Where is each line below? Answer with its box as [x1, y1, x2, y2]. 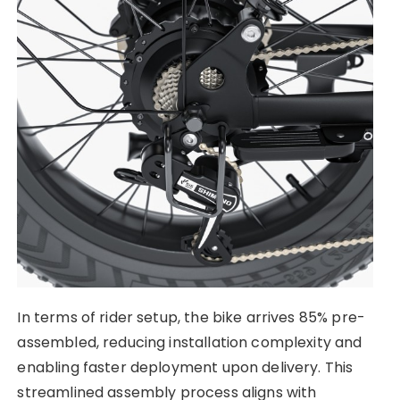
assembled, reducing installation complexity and [17, 331, 362, 353]
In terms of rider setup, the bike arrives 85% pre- [17, 306, 365, 328]
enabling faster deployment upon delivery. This [17, 356, 354, 378]
